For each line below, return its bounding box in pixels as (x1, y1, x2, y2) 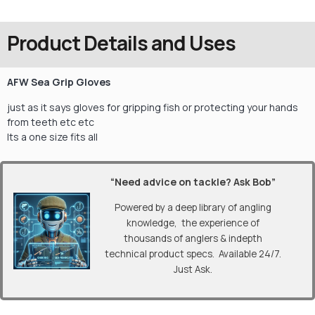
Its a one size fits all (7, 129, 98, 143)
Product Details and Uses (7, 30, 236, 57)
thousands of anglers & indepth (124, 231, 263, 245)
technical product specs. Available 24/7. (105, 247, 282, 260)
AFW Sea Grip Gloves (7, 75, 110, 89)
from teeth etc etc (7, 115, 94, 129)
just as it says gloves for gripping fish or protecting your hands (7, 100, 298, 114)
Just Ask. (174, 262, 213, 276)
